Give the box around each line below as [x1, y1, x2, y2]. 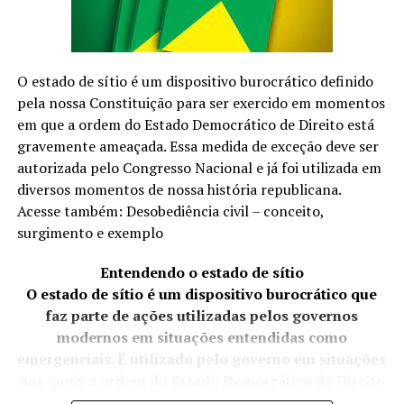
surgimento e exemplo [16, 222, 163, 243]
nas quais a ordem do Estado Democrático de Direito [18, 370, 385, 390]
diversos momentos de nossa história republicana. [16, 179, 342, 199]
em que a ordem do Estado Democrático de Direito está [16, 114, 374, 134]
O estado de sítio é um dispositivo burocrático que [26, 283, 378, 304]
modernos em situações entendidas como [56, 326, 347, 347]
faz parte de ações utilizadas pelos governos [45, 305, 359, 326]
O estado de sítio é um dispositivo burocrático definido [16, 70, 373, 91]
